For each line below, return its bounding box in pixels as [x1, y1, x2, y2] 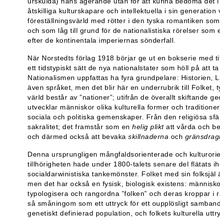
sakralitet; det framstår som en [27, 122, 132, 131]
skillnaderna [128, 132, 171, 140]
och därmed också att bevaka [27, 132, 128, 140]
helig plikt [132, 122, 164, 131]
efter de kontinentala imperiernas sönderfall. [27, 36, 176, 44]
